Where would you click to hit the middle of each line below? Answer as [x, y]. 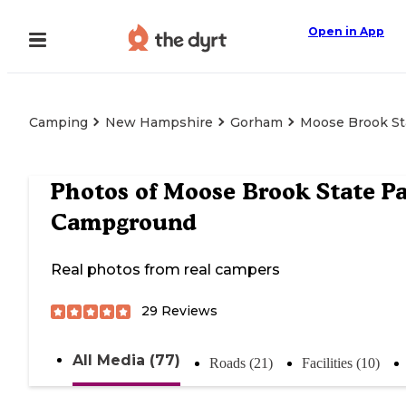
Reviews [188, 311]
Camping [58, 122]
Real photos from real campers [165, 270]
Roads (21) [241, 363]
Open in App [346, 31]
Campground [124, 222]
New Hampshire [159, 122]
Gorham [256, 122]
